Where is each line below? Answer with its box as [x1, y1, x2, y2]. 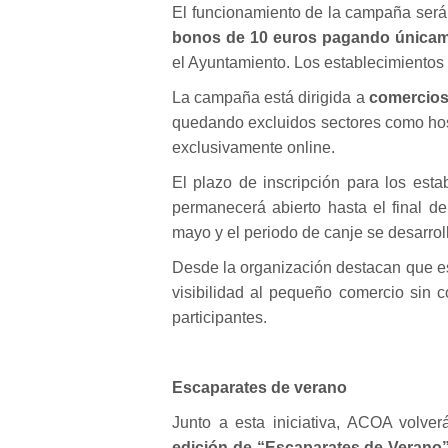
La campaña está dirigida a [172, 89, 369, 106]
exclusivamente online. [172, 139, 335, 156]
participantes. [172, 309, 267, 326]
